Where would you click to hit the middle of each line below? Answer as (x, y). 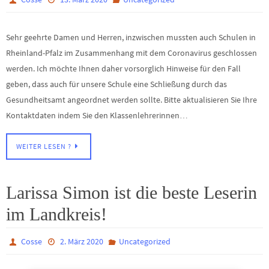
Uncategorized (144, 242)
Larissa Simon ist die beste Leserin (131, 193)
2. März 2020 (81, 242)
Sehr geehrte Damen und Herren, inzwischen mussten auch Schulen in (131, 37)
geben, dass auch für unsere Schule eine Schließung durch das (116, 84)
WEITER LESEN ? (44, 147)
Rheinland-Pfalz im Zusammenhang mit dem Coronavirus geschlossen (131, 53)
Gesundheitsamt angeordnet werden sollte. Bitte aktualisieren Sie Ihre (131, 99)
